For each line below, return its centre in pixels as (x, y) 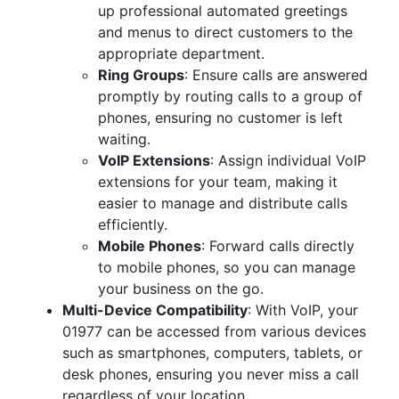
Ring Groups (141, 75)
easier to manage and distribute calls (223, 203)
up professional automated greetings (223, 11)
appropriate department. (181, 53)
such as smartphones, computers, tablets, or (212, 353)
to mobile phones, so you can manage (227, 267)
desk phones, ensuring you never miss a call (211, 374)
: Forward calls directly (278, 246)
